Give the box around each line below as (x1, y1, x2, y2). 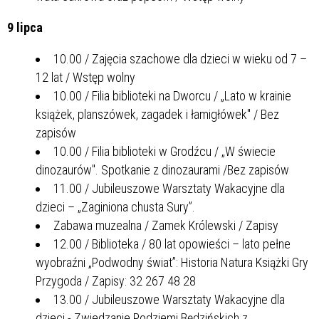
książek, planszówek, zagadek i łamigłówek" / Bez (36, 106, 279, 122)
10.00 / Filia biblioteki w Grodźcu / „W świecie (53, 143, 276, 159)
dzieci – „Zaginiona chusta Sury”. (36, 199, 195, 214)
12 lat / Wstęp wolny (36, 69, 135, 85)
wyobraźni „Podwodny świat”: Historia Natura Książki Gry (36, 254, 308, 270)
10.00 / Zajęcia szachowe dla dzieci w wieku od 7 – (53, 51, 307, 66)
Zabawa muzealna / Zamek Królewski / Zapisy (53, 217, 278, 233)
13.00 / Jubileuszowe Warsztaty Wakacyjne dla (53, 291, 285, 307)
